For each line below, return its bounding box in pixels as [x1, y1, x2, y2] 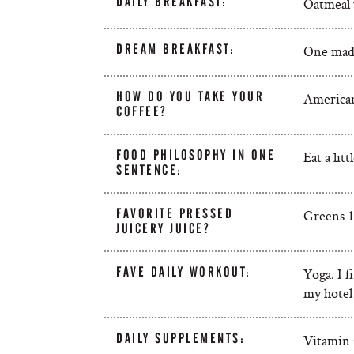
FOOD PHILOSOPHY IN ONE [116, 147, 276, 163]
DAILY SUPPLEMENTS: [116, 330, 246, 346]
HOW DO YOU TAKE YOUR [116, 88, 265, 104]
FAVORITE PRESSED [116, 205, 234, 221]
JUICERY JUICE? [116, 220, 211, 236]
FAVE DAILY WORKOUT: [116, 264, 251, 280]
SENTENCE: [116, 162, 183, 178]
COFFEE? [116, 104, 168, 119]
